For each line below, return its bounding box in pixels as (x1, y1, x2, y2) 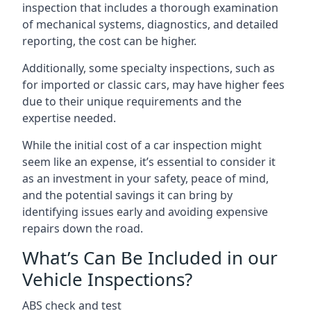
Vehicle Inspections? (22, 267, 192, 292)
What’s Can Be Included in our (22, 245, 278, 270)
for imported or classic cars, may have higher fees (22, 77, 285, 92)
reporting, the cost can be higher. (22, 33, 196, 49)
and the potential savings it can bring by (22, 187, 233, 203)
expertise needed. (22, 110, 116, 126)
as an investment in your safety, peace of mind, (22, 171, 269, 186)
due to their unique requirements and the (22, 94, 242, 109)
